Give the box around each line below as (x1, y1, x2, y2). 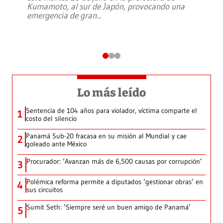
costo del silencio (26, 114, 77, 123)
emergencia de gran (27, 10, 97, 21)
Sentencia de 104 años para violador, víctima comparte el (26, 106, 197, 115)
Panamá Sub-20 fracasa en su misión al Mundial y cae (26, 131, 187, 141)
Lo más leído (77, 86, 146, 100)
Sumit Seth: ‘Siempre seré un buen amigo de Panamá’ (26, 203, 191, 212)
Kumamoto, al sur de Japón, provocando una (27, 1, 185, 12)
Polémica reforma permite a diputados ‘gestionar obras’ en (26, 177, 203, 187)
